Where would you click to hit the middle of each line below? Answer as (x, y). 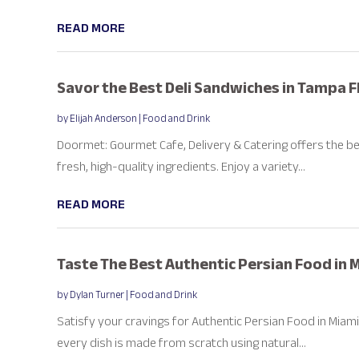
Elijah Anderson (103, 118)
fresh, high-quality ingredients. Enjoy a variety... (181, 166)
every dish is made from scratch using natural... (181, 343)
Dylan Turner (97, 294)
